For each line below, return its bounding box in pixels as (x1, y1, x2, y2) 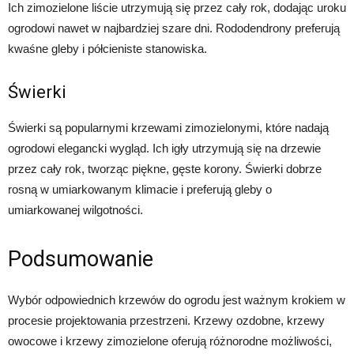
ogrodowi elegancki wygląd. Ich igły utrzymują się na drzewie (8, 141, 321, 156)
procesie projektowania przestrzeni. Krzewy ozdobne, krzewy (8, 314, 325, 328)
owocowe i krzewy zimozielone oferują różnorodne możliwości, (8, 334, 332, 348)
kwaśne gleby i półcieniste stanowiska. (8, 42, 207, 56)
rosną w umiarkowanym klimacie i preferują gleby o (8, 183, 272, 197)
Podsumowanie (8, 247, 153, 273)
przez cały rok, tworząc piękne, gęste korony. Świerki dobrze (8, 162, 322, 176)
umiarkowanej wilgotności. (8, 203, 143, 217)
